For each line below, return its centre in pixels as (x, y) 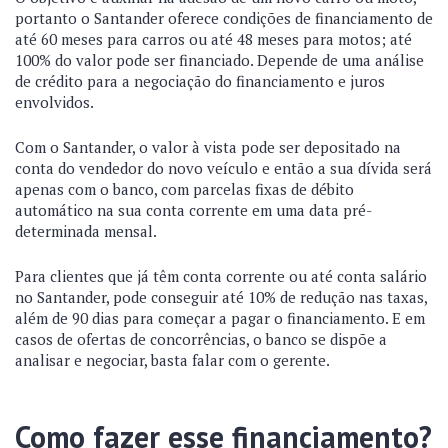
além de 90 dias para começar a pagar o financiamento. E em (220, 318)
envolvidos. (56, 102)
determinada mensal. (87, 231)
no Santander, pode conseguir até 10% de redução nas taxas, (221, 297)
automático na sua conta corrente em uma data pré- (193, 210)
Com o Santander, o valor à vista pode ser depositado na (208, 147)
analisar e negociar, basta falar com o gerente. (174, 360)
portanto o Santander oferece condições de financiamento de (224, 18)
